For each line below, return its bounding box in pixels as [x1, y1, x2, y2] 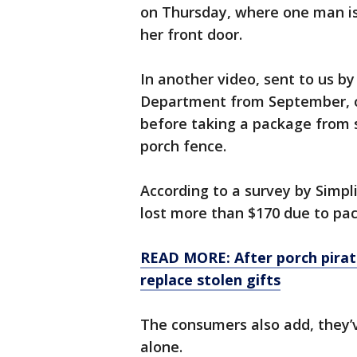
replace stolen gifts [140, 270, 280, 289]
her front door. [140, 25, 242, 44]
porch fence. [140, 136, 230, 155]
